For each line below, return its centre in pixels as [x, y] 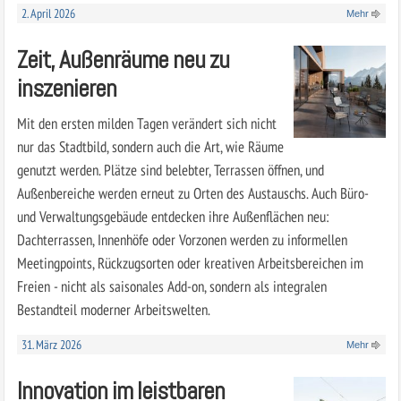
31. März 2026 [51, 344]
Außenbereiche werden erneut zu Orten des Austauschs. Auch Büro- [192, 192]
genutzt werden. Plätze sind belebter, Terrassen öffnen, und [170, 169]
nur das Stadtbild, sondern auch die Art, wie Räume [150, 146]
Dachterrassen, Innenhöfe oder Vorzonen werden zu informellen [182, 239]
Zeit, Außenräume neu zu [123, 59]
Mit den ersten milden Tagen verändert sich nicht [146, 123]
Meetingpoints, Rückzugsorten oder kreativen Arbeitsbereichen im [190, 262]
